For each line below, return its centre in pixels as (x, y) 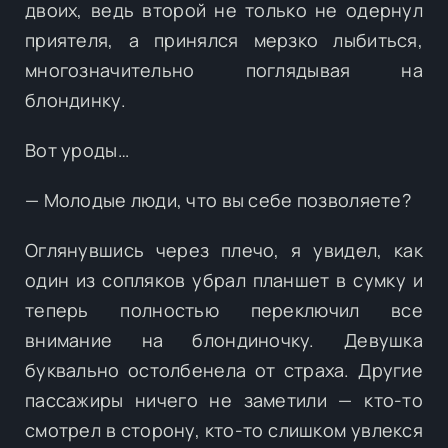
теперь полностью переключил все (224, 309)
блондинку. (75, 99)
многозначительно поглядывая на (224, 69)
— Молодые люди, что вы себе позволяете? (218, 199)
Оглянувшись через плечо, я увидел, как (224, 249)
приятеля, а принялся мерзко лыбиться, (224, 39)
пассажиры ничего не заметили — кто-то (224, 399)
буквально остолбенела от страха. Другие (224, 369)
